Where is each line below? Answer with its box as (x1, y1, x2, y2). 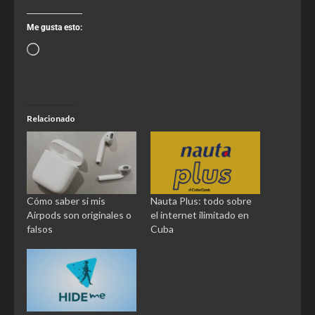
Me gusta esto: (27, 22, 82, 32)
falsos (27, 223, 53, 235)
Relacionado (27, 112, 75, 124)
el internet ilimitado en (150, 209, 249, 221)
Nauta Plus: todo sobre (150, 195, 252, 207)
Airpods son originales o (27, 209, 131, 221)
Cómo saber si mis (27, 195, 105, 207)
